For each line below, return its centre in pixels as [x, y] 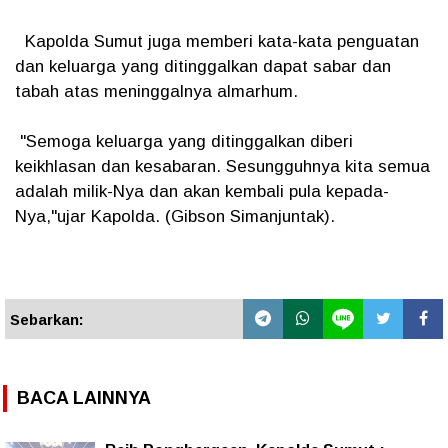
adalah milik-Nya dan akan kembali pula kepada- [202, 191]
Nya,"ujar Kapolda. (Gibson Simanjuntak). [177, 216]
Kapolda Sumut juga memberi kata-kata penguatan [217, 41]
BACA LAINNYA [84, 397]
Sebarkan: [47, 319]
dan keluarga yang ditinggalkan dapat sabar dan [203, 66]
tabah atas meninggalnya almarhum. [159, 91]
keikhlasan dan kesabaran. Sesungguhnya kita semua [222, 166]
